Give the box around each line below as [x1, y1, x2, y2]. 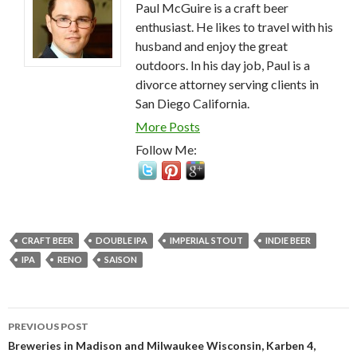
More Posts [135, 119, 200, 135]
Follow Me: [135, 142, 197, 158]
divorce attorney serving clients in [135, 76, 319, 92]
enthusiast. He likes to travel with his [135, 19, 333, 35]
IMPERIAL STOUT [170, 235, 243, 246]
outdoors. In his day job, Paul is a [135, 57, 310, 73]
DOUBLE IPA [96, 235, 147, 246]
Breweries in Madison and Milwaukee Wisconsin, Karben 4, [8, 339, 316, 353]
